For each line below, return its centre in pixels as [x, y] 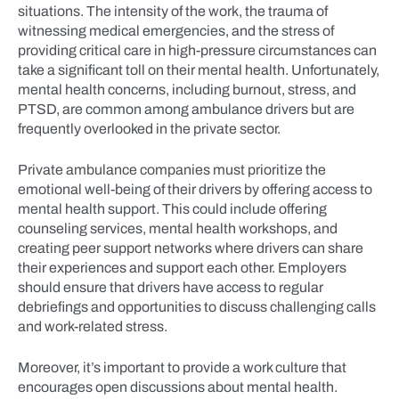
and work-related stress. [93, 326]
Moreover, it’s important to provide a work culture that [182, 367]
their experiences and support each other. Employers [182, 268]
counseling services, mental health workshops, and [178, 228]
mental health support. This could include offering [172, 209]
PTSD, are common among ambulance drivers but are [186, 109]
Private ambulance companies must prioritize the [172, 170]
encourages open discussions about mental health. [178, 387]
